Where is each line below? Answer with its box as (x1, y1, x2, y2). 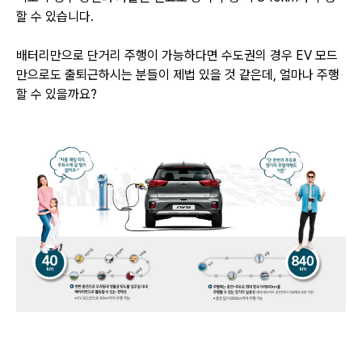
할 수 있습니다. (16, 8, 97, 24)
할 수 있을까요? (16, 86, 97, 102)
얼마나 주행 (280, 66, 339, 82)
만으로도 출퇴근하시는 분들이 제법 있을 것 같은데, (16, 66, 280, 82)
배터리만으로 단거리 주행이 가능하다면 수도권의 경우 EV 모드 (16, 47, 338, 63)
